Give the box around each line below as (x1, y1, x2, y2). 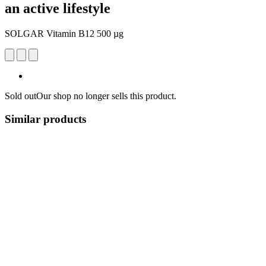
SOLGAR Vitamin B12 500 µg (5, 28, 123, 39)
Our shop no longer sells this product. (36, 90, 176, 101)
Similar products (5, 112, 86, 125)
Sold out (5, 90, 36, 101)
